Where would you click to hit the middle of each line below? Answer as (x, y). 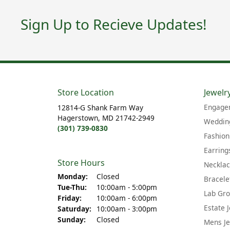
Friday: (70, 198)
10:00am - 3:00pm (127, 209)
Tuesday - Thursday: (121, 187)
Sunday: (72, 220)
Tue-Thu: (72, 187)
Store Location (86, 93)
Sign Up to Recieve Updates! (114, 24)
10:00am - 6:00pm (127, 198)
